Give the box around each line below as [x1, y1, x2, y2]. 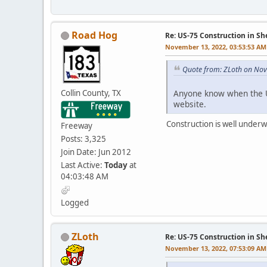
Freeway [61, 120, 92, 131]
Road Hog [72, 28, 117, 42]
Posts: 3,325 [61, 133, 106, 144]
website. [173, 98, 206, 110]
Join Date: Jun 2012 [61, 146, 131, 157]
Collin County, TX [61, 87, 121, 98]
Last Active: [61, 159, 104, 170]
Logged [61, 197, 89, 208]
